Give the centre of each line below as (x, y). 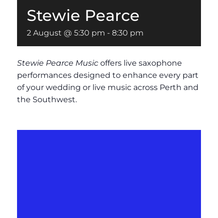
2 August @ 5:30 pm (66, 33)
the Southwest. (47, 99)
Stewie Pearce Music (58, 63)
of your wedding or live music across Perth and (108, 87)
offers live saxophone (140, 63)
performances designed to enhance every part (108, 75)
